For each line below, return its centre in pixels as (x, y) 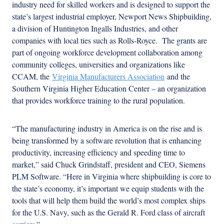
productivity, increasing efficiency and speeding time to (98, 152)
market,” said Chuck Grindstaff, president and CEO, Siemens (109, 164)
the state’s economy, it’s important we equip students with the (108, 188)
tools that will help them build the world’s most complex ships (109, 200)
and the (177, 76)
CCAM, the (32, 76)
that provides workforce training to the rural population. (98, 100)
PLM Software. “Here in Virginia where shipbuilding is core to (111, 176)
